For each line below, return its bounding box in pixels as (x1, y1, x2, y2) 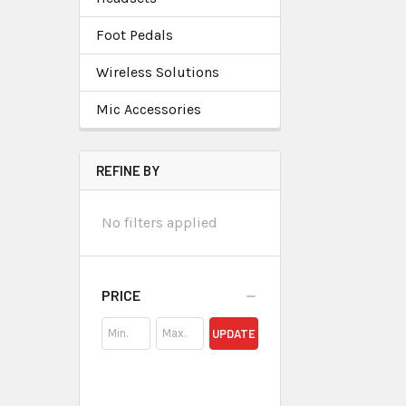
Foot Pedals (96, 25, 173, 43)
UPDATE (212, 325, 256, 341)
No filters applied (101, 213, 217, 231)
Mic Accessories (96, 100, 201, 118)
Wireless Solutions (96, 63, 219, 81)
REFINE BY (96, 161, 159, 179)
